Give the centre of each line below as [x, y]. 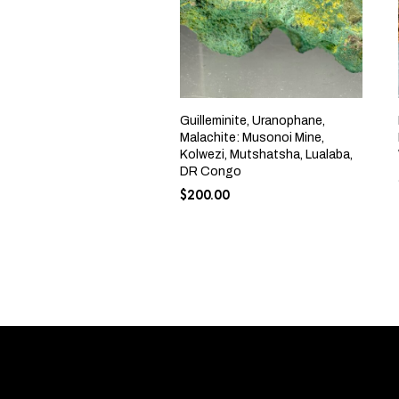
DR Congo [211, 171]
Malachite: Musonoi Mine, [252, 137]
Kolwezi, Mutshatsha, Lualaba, [266, 154]
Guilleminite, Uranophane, [252, 120]
